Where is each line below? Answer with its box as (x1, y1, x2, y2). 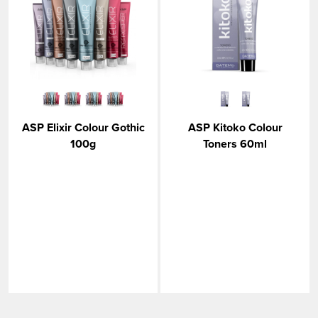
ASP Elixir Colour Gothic (21, 119, 145, 136)
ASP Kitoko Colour (187, 119, 283, 136)
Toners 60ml (203, 136, 267, 152)
